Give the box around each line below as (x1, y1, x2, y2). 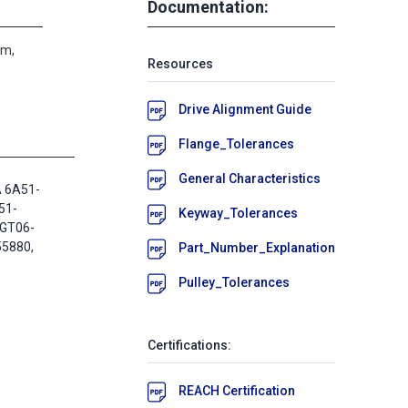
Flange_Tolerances (178, 136, 294, 151)
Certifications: (148, 337, 231, 352)
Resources (148, 56, 213, 71)
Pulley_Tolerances (178, 274, 290, 290)
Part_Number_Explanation (178, 240, 335, 255)
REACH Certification (178, 382, 295, 398)
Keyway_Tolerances (178, 205, 298, 220)
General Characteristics (178, 170, 321, 186)
